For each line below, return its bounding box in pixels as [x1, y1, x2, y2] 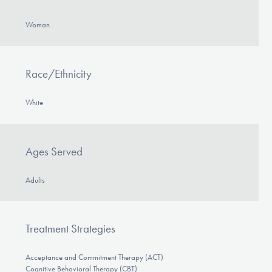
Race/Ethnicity [25, 67, 92, 81]
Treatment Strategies [25, 222, 115, 236]
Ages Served [25, 144, 83, 158]
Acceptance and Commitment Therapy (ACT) [25, 253, 163, 262]
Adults [25, 175, 45, 185]
